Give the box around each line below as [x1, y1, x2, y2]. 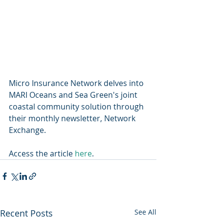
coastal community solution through [9, 101, 146, 112]
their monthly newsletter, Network [9, 113, 137, 124]
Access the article [9, 148, 75, 159]
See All [134, 207, 156, 217]
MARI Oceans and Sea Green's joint [9, 89, 139, 101]
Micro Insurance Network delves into [9, 78, 146, 89]
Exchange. [9, 125, 50, 136]
